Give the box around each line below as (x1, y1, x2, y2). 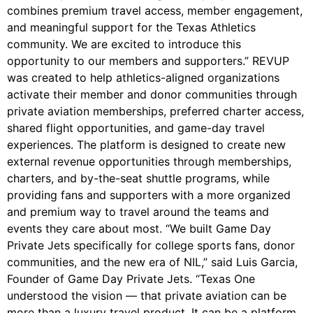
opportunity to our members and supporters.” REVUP (7, 53, 289, 68)
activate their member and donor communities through (7, 87, 297, 101)
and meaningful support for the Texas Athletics (7, 20, 256, 34)
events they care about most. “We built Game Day (7, 221, 271, 235)
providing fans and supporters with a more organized (7, 187, 291, 202)
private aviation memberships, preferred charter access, (7, 103, 304, 118)
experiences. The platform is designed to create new (7, 137, 286, 152)
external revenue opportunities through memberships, (7, 154, 291, 168)
